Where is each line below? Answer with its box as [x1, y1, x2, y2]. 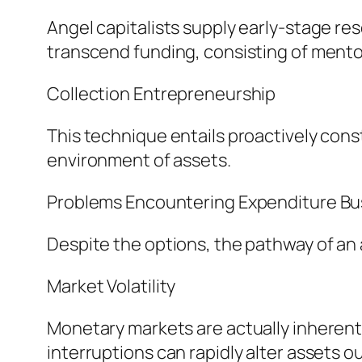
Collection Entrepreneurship [47, 82, 276, 107]
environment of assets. [47, 148, 231, 173]
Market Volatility [47, 274, 176, 299]
